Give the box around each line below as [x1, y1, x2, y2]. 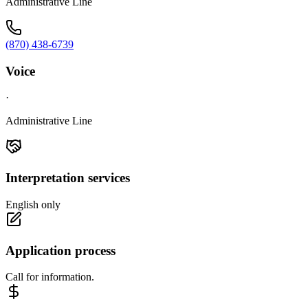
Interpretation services [5, 170, 130, 186]
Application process [5, 243, 115, 258]
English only [5, 198, 60, 210]
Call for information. [5, 271, 94, 283]
